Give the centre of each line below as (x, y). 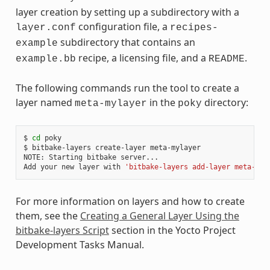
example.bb (46, 59)
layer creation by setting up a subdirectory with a (127, 12)
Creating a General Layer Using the (159, 215)
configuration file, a (123, 26)
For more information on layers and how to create (130, 201)
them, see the (48, 215)
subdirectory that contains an (126, 42)
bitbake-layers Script (62, 230)
